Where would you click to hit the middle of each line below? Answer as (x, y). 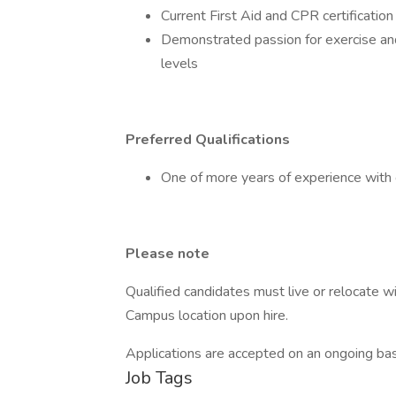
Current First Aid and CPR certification (277, 16)
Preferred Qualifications (208, 140)
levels (179, 64)
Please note (168, 254)
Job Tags (159, 378)
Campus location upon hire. (207, 316)
